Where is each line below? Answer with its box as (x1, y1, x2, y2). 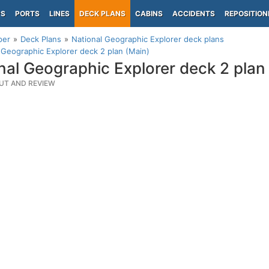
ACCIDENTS (172, 9, 215, 18)
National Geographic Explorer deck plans (71, 34, 224, 44)
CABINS (135, 9, 163, 18)
